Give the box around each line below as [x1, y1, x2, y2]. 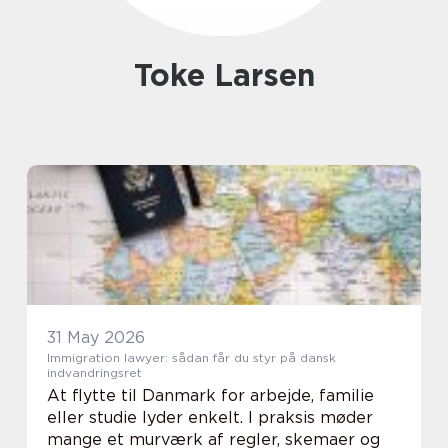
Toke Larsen [149, 57, 315, 93]
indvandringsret [47, 365, 142, 380]
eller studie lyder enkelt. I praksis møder [47, 408, 373, 427]
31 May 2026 [47, 328, 145, 347]
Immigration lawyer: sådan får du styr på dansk [47, 350, 336, 365]
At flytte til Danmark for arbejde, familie [47, 386, 374, 405]
